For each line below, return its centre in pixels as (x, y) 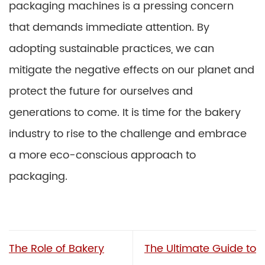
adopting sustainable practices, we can (112, 49)
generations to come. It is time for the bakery (125, 113)
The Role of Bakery (56, 248)
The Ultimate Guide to (200, 248)
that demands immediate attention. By (109, 28)
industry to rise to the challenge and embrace (128, 134)
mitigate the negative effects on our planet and (132, 70)
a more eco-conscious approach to (102, 155)
